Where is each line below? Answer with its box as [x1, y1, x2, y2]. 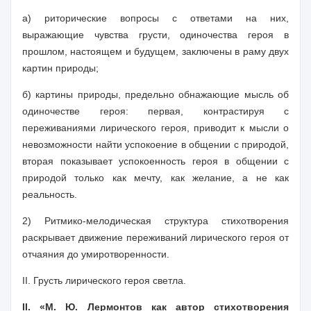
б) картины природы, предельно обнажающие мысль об [22, 89, 289, 100]
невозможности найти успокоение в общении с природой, [22, 139, 289, 150]
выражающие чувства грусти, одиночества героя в [22, 29, 289, 40]
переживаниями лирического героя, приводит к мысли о [22, 122, 289, 133]
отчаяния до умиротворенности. [22, 249, 169, 260]
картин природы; [22, 62, 99, 74]
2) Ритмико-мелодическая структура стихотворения [22, 215, 289, 226]
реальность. [22, 189, 77, 200]
